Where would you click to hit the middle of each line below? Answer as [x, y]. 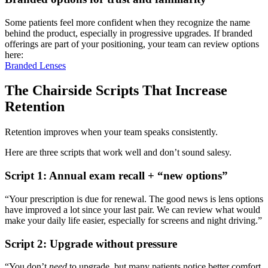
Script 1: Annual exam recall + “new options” [116, 176]
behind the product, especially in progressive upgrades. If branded [129, 33]
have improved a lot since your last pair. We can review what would [133, 209]
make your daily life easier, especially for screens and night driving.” [133, 220]
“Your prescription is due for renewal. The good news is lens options [134, 199]
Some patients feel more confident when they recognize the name [127, 22]
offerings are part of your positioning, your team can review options [132, 44]
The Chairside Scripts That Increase [116, 91]
